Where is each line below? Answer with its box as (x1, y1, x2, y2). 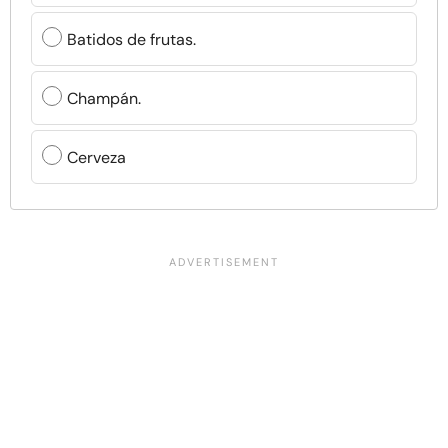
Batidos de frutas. (67, 28, 196, 50)
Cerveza (67, 146, 126, 168)
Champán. (67, 87, 141, 109)
